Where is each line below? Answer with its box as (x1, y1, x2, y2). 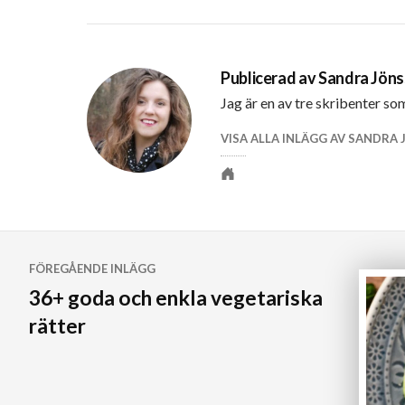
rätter (29, 314, 86, 339)
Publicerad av (221, 68, 318, 89)
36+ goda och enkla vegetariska (29, 286, 323, 311)
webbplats (220, 206, 292, 224)
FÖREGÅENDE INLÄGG (29, 261, 155, 277)
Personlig (220, 183, 283, 201)
